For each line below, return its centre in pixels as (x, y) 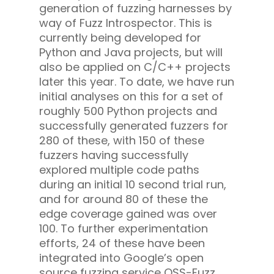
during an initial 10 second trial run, (133, 185)
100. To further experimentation (124, 229)
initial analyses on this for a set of (131, 97)
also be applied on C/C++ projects (135, 67)
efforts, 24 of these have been (122, 243)
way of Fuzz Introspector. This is (126, 23)
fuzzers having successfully (114, 155)
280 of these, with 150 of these (122, 141)
